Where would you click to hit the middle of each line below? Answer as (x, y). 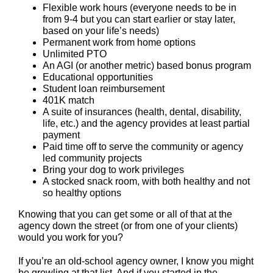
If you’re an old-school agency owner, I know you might (136, 261)
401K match (69, 101)
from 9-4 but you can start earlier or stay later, (139, 19)
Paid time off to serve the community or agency (143, 147)
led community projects (92, 158)
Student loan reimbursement (104, 89)
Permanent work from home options (119, 43)
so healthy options (82, 193)
